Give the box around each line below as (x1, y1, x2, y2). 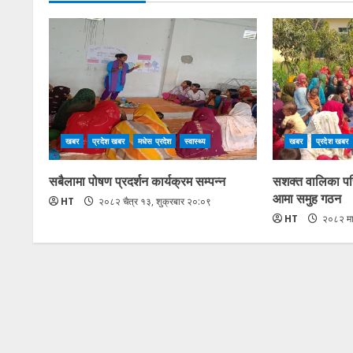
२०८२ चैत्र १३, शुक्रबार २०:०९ (96, 194, 211, 208)
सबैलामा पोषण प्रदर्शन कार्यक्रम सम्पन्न (49, 170, 225, 190)
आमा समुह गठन (272, 188, 341, 207)
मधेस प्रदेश (138, 135, 171, 147)
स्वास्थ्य (184, 135, 206, 147)
